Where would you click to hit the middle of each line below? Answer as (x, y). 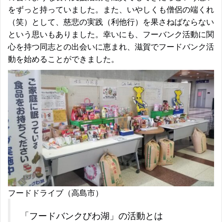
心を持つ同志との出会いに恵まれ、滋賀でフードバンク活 (111, 46)
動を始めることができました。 (63, 59)
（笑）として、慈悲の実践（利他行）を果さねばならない (111, 22)
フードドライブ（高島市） (55, 192)
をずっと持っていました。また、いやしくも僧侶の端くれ (111, 9)
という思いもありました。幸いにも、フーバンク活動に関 (111, 34)
